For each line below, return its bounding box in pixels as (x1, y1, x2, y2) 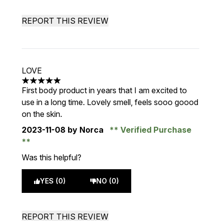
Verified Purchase (118, 125, 191, 135)
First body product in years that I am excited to (22, 85, 187, 95)
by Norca (66, 125, 106, 135)
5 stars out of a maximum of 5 (21, 80, 127, 91)
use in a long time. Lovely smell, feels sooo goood (22, 97, 198, 107)
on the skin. (22, 109, 62, 119)
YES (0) (40, 177, 66, 185)
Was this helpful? (22, 152, 81, 162)
